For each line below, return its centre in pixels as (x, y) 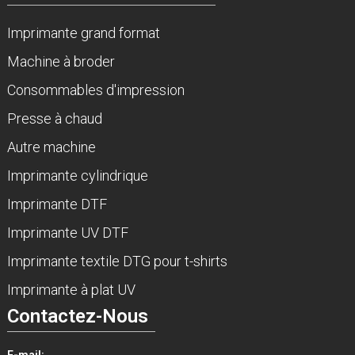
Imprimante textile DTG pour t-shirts (117, 261)
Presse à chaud (54, 118)
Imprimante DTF (57, 204)
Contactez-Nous (77, 316)
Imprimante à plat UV (71, 289)
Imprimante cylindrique (77, 175)
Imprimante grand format (83, 32)
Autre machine (51, 147)
